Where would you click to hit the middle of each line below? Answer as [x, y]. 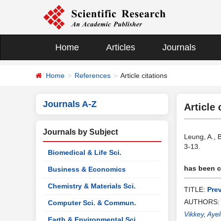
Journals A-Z [70, 104]
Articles [121, 47]
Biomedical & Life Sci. [85, 152]
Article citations [144, 75]
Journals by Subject [80, 132]
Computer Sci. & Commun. [92, 203]
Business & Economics [87, 169]
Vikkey [194, 214]
